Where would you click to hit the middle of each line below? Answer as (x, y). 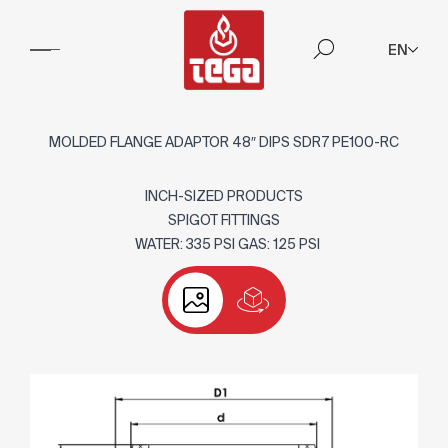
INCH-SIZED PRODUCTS (224, 196)
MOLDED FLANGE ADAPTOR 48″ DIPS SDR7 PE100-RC (224, 142)
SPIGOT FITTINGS (224, 220)
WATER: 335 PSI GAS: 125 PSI (224, 244)
